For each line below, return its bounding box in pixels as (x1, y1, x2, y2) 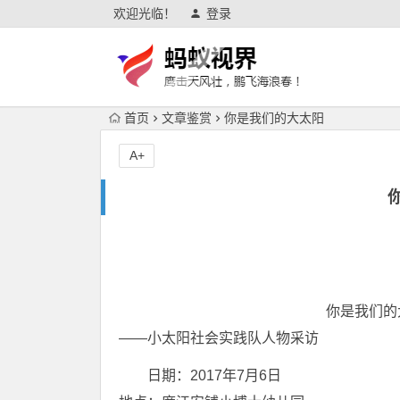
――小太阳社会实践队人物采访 (119, 330, 319, 346)
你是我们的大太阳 (224, 111, 324, 125)
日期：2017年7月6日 (147, 368, 281, 383)
